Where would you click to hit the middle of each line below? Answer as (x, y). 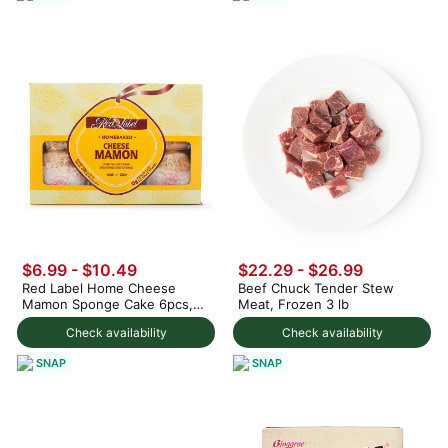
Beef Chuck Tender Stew (316, 287)
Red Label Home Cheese (99, 287)
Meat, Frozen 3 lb (293, 303)
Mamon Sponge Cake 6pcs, (107, 303)
